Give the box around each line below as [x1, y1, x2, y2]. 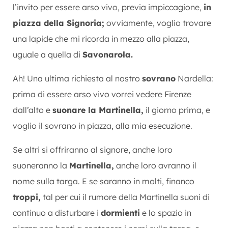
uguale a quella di [13, 49, 82, 60]
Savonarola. [82, 49, 133, 60]
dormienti [101, 207, 140, 218]
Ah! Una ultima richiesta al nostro [13, 73, 142, 83]
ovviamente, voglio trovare [104, 17, 211, 28]
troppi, [13, 191, 41, 202]
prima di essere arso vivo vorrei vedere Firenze [13, 89, 191, 99]
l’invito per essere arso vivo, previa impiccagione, [13, 2, 204, 12]
